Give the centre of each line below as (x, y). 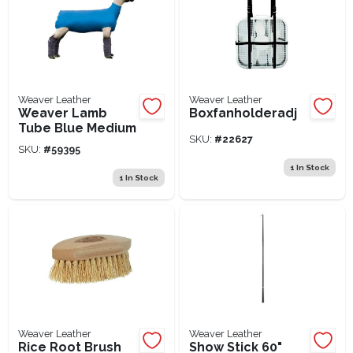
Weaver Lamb (62, 113)
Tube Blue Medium (77, 128)
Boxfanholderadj (243, 113)
